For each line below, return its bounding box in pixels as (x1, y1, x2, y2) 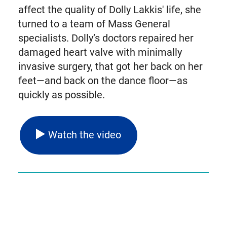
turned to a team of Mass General (18, 17, 170, 30)
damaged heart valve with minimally (18, 46, 182, 58)
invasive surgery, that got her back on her (18, 60, 203, 72)
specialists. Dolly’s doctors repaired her (18, 31, 194, 44)
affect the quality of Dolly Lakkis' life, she (18, 3, 201, 16)
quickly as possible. (18, 88, 105, 101)
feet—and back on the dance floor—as (18, 74, 187, 87)
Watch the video (48, 129, 121, 141)
